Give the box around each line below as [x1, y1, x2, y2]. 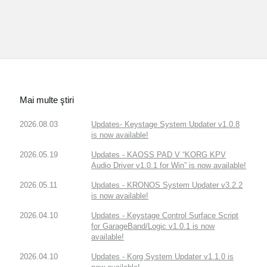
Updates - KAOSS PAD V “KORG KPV [91, 150, 226, 159]
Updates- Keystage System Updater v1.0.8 [91, 119, 240, 129]
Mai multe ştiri [20, 94, 74, 105]
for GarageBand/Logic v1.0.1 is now [91, 221, 215, 231]
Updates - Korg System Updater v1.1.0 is [91, 252, 234, 261]
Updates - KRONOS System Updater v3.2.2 [91, 180, 243, 190]
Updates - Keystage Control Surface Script [91, 210, 239, 220]
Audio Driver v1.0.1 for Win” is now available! [91, 160, 247, 170]
